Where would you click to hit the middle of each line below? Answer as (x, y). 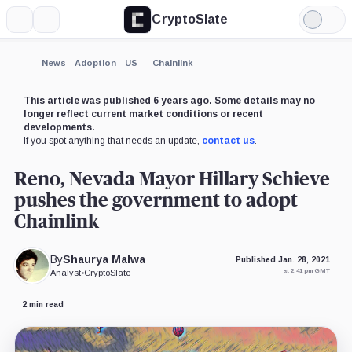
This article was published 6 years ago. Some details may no (169, 100)
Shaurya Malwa (104, 260)
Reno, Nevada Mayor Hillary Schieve (172, 180)
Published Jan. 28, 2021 (283, 260)
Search (66, 25)
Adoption (95, 62)
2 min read (42, 305)
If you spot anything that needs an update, (112, 140)
